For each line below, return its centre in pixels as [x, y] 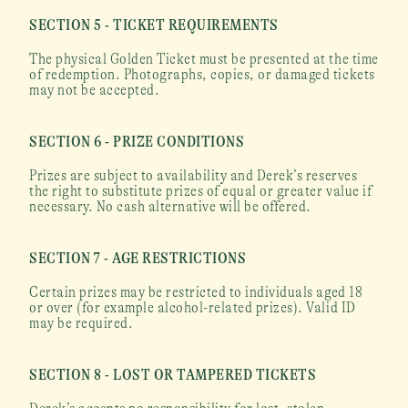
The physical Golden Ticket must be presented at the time [204, 59]
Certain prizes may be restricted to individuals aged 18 [196, 292]
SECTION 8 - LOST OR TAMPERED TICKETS [173, 375]
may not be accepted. [95, 90]
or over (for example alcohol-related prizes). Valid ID [193, 307]
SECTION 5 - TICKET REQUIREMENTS [154, 25]
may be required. [82, 323]
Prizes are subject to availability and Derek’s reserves [194, 175]
